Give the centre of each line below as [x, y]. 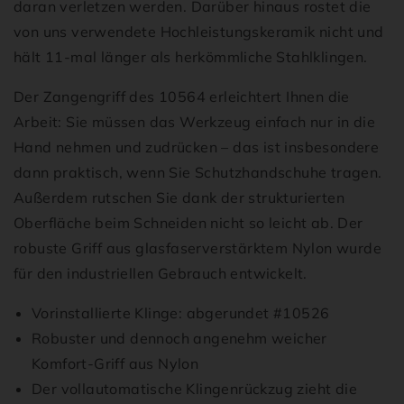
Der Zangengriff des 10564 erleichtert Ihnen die [182, 97]
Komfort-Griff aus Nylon [115, 364]
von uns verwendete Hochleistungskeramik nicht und [199, 32]
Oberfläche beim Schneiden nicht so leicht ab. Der [188, 223]
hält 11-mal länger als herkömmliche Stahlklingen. [191, 57]
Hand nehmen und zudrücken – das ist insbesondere [197, 147]
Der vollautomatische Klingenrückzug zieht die [194, 389]
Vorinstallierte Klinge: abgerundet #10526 [181, 313]
